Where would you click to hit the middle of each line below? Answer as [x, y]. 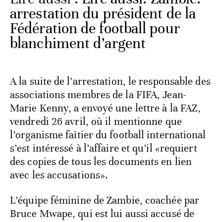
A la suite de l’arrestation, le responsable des [110, 82]
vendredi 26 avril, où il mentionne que [96, 122]
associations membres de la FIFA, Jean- [98, 95]
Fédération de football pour [95, 29]
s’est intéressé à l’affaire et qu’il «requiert [104, 148]
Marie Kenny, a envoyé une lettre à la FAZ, [106, 108]
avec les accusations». [59, 175]
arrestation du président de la [103, 14]
